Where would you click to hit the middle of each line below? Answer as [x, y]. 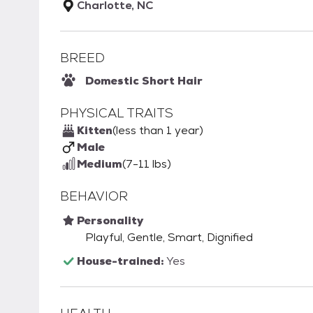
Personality [110, 221]
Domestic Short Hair [144, 81]
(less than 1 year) [158, 131]
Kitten [95, 131]
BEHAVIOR [94, 196]
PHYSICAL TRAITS [117, 113]
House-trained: [122, 261]
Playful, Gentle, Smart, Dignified [169, 238]
